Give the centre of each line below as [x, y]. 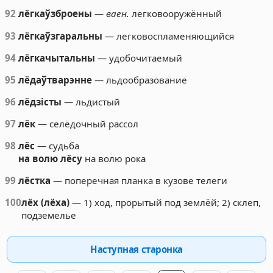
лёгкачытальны [57, 58]
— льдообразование [140, 80]
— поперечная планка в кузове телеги [139, 181]
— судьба [57, 146]
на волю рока [114, 159]
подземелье [48, 215]
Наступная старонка [136, 249]
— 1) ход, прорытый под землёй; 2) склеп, [165, 203]
